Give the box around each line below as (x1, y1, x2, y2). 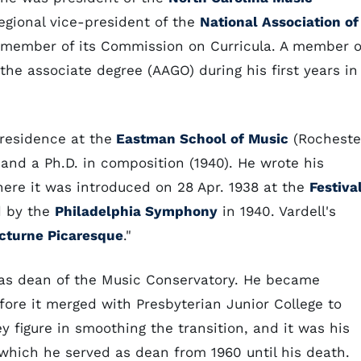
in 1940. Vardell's (218, 203, 336, 219)
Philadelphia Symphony (55, 203, 218, 219)
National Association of (200, 14, 359, 30)
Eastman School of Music (112, 131, 288, 147)
